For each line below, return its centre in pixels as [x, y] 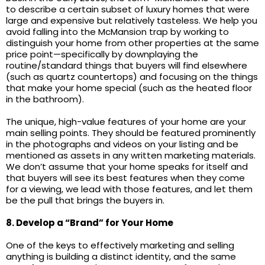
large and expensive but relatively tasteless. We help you [132, 20]
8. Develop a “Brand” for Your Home [90, 223]
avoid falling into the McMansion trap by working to [117, 32]
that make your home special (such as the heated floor [129, 88]
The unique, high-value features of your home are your [126, 122]
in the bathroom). [45, 99]
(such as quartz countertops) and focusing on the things [132, 77]
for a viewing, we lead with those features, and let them [129, 189]
